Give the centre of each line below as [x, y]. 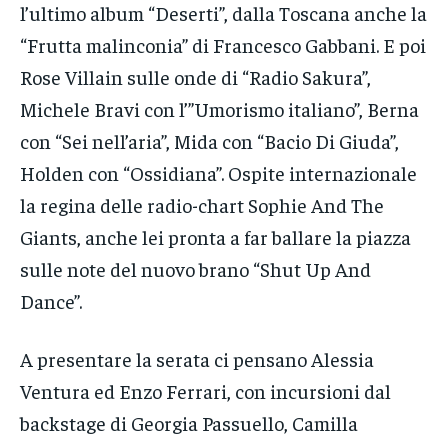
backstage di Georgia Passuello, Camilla [189, 423]
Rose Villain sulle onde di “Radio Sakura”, [195, 77]
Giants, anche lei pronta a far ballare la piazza [215, 237]
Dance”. [51, 301]
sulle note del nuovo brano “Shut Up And [195, 269]
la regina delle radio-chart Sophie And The [202, 205]
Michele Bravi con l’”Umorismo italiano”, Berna [219, 109]
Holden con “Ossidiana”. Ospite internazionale [218, 173]
